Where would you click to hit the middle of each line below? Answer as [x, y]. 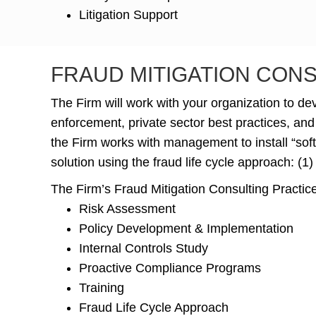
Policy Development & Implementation [186, 228]
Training [102, 287]
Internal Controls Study [144, 248]
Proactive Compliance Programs [170, 268]
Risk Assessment [127, 208]
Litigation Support [128, 14]
